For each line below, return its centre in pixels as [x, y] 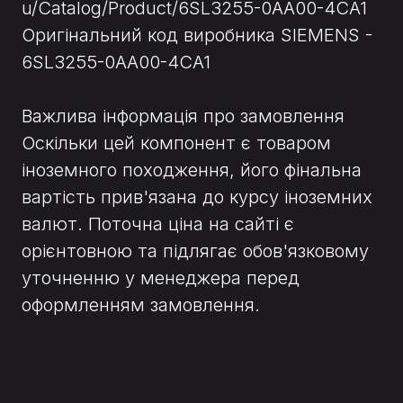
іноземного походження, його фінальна [192, 170]
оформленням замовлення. [141, 305]
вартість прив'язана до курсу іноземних [197, 197]
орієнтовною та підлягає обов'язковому [195, 251]
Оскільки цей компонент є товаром [176, 143]
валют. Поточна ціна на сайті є [158, 224]
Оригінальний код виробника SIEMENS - [197, 36]
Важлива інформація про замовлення [183, 116]
